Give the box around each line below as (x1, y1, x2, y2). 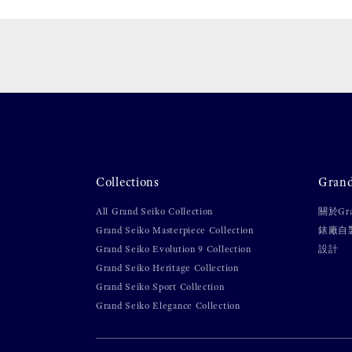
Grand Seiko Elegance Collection (96, 299, 240, 311)
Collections (96, 174, 159, 189)
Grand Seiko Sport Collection (96, 280, 225, 292)
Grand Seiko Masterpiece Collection (96, 224, 254, 236)
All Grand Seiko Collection (96, 205, 214, 217)
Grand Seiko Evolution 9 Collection (96, 243, 251, 255)
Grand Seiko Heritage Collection (96, 262, 239, 273)
